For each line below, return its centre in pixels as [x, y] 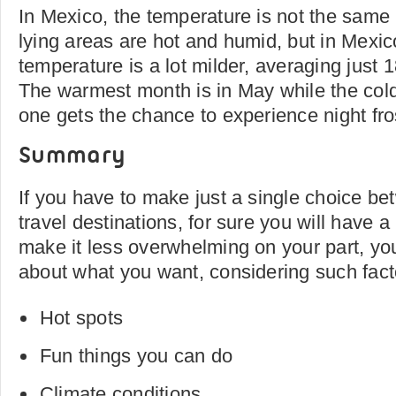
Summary [72, 157]
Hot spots [82, 318]
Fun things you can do [137, 356]
